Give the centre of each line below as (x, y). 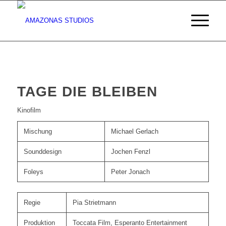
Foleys (33, 172)
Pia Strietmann (94, 203)
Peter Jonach (130, 172)
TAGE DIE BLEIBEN (87, 92)
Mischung (38, 132)
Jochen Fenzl (130, 152)
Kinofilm (29, 110)
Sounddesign (42, 152)
